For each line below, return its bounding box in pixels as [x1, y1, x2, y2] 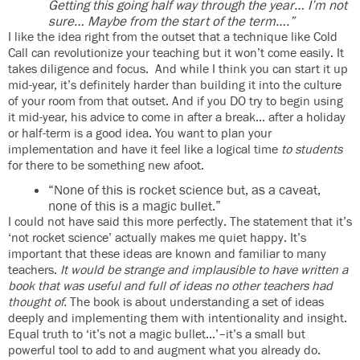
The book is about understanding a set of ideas [67, 294, 324, 312]
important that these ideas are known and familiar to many [8, 246, 326, 264]
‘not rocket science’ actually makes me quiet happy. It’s [8, 230, 306, 247]
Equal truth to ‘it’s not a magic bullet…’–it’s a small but [8, 326, 305, 344]
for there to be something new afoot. [8, 157, 204, 175]
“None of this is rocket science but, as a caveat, [48, 182, 321, 200]
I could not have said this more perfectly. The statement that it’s [8, 214, 352, 231]
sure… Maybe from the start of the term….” [48, 13, 295, 31]
